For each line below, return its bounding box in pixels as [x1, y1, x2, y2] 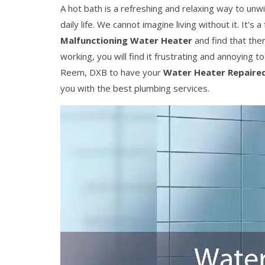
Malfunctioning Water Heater [60, 34, 192, 46]
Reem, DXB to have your [60, 66, 163, 78]
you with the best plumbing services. [60, 82, 209, 94]
